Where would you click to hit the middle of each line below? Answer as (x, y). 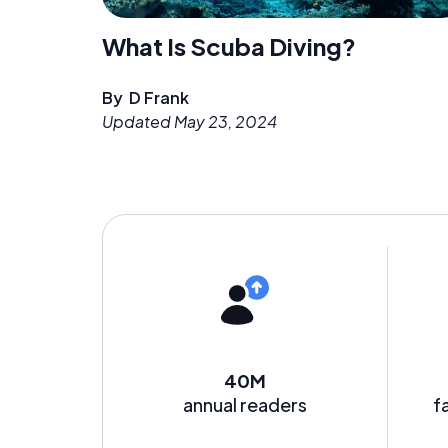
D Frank (159, 97)
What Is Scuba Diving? (229, 45)
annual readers (244, 404)
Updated (138, 121)
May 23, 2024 (225, 121)
